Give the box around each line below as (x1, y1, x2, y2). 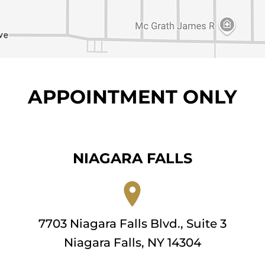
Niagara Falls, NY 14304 (64, 235, 201, 250)
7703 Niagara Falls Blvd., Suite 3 (38, 216, 227, 231)
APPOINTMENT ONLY (28, 85, 237, 108)
